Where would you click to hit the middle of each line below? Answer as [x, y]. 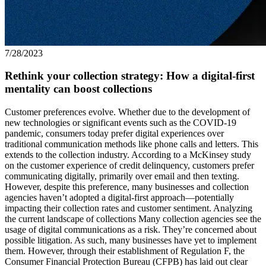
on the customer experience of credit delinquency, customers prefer [129, 166]
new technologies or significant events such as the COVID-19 [121, 123]
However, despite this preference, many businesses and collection [127, 187]
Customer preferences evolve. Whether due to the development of [127, 112]
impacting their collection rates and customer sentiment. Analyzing [129, 208]
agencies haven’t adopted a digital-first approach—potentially [119, 198]
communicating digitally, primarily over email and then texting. [122, 176]
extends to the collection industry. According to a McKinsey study [128, 155]
